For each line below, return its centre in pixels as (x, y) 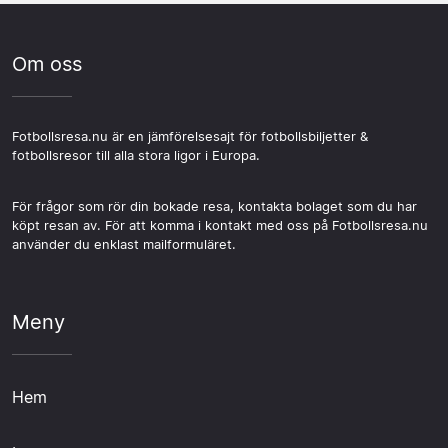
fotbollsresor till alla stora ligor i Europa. (136, 155)
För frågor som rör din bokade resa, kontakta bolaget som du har (214, 206)
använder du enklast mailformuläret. (124, 244)
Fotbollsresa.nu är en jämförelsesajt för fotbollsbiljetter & (190, 136)
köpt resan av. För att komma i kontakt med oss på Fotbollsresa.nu (220, 225)
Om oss (47, 64)
